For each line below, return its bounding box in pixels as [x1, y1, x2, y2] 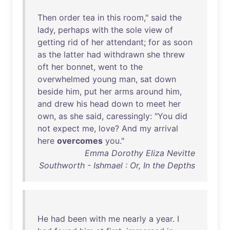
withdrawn [104, 49, 144, 60]
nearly [123, 214, 146, 224]
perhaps [58, 25, 89, 35]
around [136, 86, 163, 97]
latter [64, 49, 84, 60]
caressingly [106, 111, 150, 121]
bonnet [66, 62, 93, 72]
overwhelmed [37, 74, 90, 84]
